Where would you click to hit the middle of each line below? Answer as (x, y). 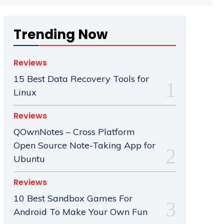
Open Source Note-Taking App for (84, 145)
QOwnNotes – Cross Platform (74, 132)
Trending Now (60, 35)
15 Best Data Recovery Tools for (81, 79)
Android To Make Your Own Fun (80, 212)
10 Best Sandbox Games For (73, 198)
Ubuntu (29, 159)
